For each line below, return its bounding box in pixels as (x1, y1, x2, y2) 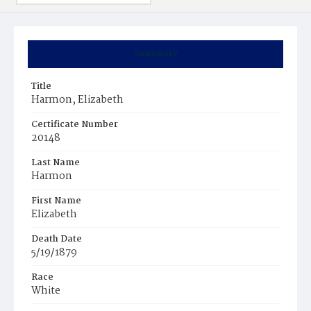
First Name (31, 194, 81, 208)
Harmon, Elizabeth (31, 92, 124, 108)
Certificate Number (31, 117, 118, 132)
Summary (133, 47, 178, 61)
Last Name (31, 155, 80, 170)
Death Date (31, 232, 82, 246)
